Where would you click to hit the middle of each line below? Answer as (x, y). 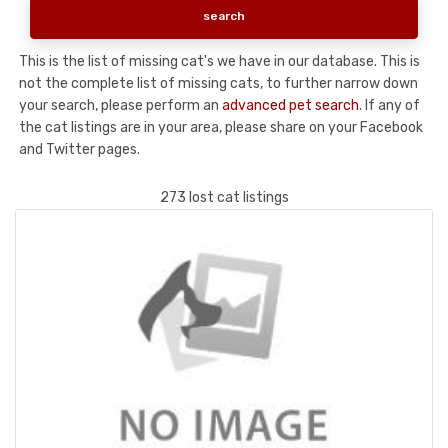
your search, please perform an (120, 105)
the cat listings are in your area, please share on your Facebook (221, 127)
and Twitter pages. (79, 149)
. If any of (389, 105)
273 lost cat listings (224, 197)
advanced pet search (290, 105)
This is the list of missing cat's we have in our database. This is (219, 61)
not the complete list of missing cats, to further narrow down (218, 83)
